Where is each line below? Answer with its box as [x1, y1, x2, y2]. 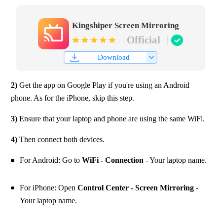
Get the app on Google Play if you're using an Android [17, 81, 190, 90]
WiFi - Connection [81, 156, 144, 165]
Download [97, 53, 130, 62]
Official [126, 34, 160, 46]
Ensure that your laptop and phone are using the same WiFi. [17, 114, 205, 123]
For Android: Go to [19, 156, 82, 165]
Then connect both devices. [19, 135, 105, 144]
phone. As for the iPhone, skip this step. [11, 94, 135, 103]
